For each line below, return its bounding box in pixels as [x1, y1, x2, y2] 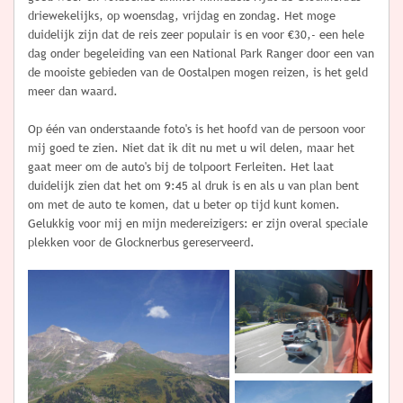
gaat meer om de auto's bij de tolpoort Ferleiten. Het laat [28, 160, 334, 174]
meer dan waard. [28, 85, 118, 98]
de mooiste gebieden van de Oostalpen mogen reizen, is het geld [28, 66, 368, 79]
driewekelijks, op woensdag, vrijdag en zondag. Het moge [28, 9, 336, 22]
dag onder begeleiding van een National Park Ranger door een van [28, 47, 374, 60]
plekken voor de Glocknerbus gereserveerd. [28, 236, 255, 249]
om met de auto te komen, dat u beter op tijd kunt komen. [28, 198, 340, 211]
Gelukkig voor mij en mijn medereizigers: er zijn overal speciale [28, 217, 368, 230]
